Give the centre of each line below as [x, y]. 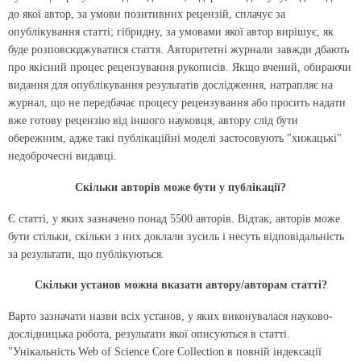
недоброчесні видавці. [62, 156]
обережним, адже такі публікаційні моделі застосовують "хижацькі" [175, 139]
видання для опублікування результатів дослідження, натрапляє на [170, 85]
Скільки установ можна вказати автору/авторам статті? [180, 285]
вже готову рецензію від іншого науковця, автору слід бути [153, 121]
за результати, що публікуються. [86, 254]
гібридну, [140, 32]
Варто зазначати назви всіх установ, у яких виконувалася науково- [170, 317]
